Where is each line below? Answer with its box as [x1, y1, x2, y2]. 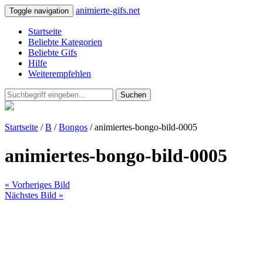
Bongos [59, 122, 87, 132]
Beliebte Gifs [28, 48, 77, 58]
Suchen [120, 90, 146, 99]
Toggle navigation [9, 6, 69, 15]
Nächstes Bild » [5, 190, 63, 200]
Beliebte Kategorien [28, 37, 102, 47]
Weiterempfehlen [28, 69, 91, 79]
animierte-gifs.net [76, 5, 140, 15]
